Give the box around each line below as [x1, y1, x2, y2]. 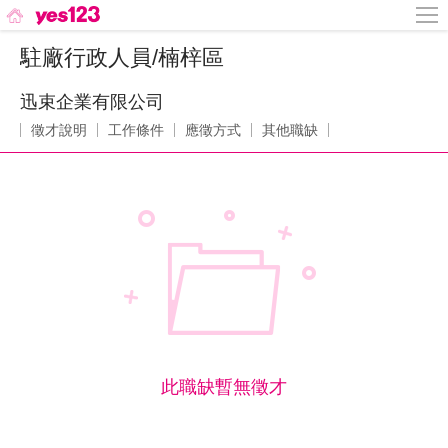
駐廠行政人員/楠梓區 [20, 45, 224, 70]
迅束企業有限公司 [20, 92, 164, 112]
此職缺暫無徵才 [161, 377, 287, 397]
